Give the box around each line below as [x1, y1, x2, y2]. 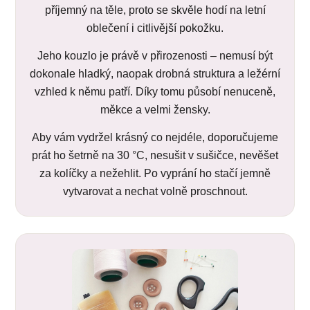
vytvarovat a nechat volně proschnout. [62, 185, 248, 197]
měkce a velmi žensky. [100, 103, 210, 116]
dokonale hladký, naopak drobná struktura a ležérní [30, 67, 280, 80]
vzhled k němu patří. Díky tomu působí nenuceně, [35, 85, 275, 98]
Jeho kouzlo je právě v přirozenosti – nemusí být [37, 49, 273, 62]
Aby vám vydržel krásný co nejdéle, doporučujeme [32, 131, 278, 143]
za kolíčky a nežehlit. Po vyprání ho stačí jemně [39, 167, 271, 179]
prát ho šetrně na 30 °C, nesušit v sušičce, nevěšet [32, 149, 278, 161]
